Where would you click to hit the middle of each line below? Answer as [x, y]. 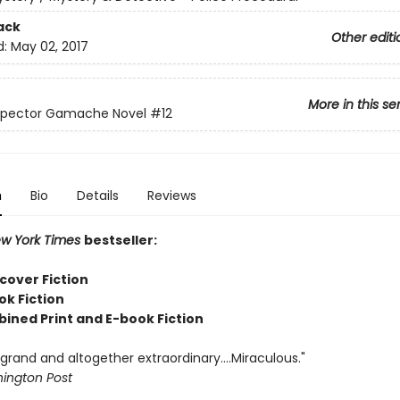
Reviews [171, 196]
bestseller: [120, 240]
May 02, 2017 [49, 47]
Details [97, 196]
